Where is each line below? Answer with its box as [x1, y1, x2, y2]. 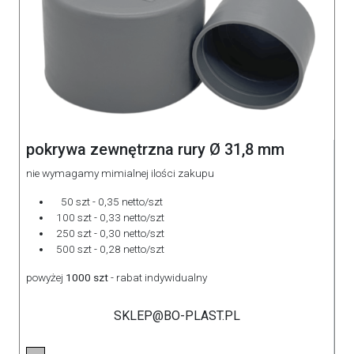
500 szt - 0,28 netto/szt [51, 243, 164, 255]
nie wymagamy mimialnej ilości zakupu [26, 167, 217, 179]
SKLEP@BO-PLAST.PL [113, 308, 240, 323]
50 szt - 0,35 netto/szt [51, 195, 163, 208]
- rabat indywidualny [111, 271, 207, 284]
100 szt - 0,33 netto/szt [51, 211, 164, 224]
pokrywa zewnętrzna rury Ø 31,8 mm [26, 140, 284, 159]
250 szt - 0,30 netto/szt [51, 227, 164, 239]
